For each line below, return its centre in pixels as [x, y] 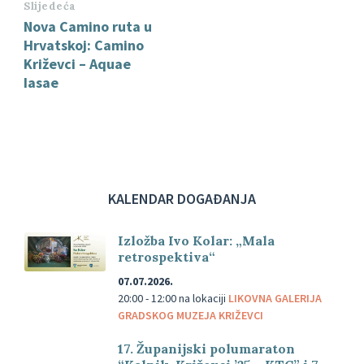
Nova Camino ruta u [88, 27]
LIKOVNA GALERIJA [275, 299]
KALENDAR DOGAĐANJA [182, 199]
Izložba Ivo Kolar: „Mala [196, 241]
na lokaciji [204, 299]
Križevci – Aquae [77, 64]
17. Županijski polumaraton [206, 349]
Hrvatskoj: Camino [84, 45]
